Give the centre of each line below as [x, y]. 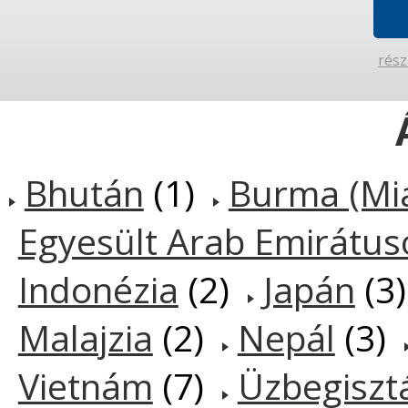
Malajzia [85, 338]
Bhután [84, 193]
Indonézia [98, 290]
